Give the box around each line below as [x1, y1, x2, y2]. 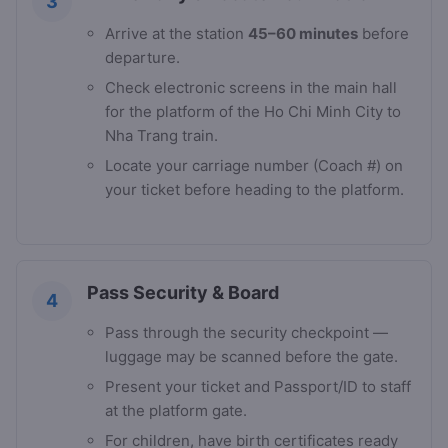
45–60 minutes [248, 24, 358, 44]
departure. [105, 48, 180, 68]
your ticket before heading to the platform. [105, 180, 404, 200]
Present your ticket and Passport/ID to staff [105, 377, 411, 397]
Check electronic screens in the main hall [105, 78, 397, 98]
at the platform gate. [105, 401, 247, 421]
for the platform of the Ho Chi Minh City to [105, 102, 401, 122]
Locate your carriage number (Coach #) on [105, 156, 403, 176]
